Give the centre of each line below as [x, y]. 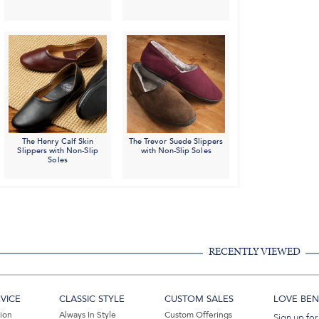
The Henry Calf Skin [58, 142]
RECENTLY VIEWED [254, 252]
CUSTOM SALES [199, 299]
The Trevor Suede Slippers [176, 142]
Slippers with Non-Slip [58, 151]
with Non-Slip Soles [176, 151]
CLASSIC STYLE [92, 299]
